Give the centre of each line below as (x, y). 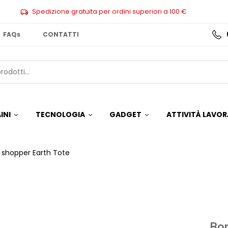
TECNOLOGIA (60, 115)
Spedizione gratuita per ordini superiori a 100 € (109, 11)
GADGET (126, 115)
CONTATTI (61, 34)
